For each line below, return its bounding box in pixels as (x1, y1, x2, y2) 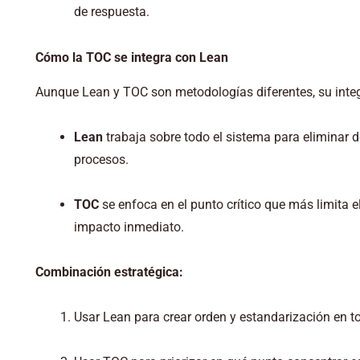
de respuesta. (73, 3, 149, 19)
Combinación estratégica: (35, 264, 183, 280)
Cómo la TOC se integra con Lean (35, 49, 228, 65)
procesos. (73, 151, 129, 167)
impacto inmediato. (73, 219, 184, 235)
